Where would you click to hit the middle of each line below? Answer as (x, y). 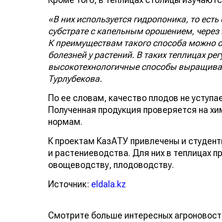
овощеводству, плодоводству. (111, 165)
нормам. (65, 121)
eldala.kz (109, 184)
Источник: (70, 184)
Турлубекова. (75, 78)
